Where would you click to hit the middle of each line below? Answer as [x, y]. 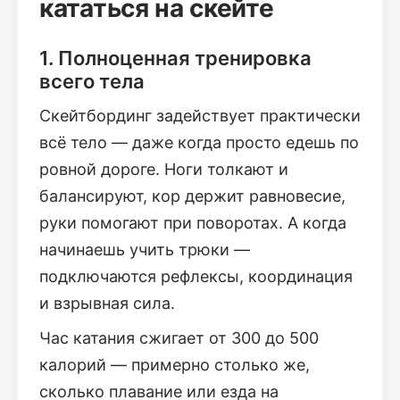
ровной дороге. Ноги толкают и [164, 170]
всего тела [92, 82]
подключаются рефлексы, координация [196, 277]
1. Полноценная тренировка [175, 58]
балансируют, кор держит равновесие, [192, 196]
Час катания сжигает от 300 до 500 [179, 338]
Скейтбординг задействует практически [200, 116]
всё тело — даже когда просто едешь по [199, 143]
